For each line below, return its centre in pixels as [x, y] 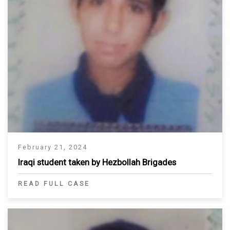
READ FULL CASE [54, 183]
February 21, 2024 [53, 147]
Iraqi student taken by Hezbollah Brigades [97, 162]
